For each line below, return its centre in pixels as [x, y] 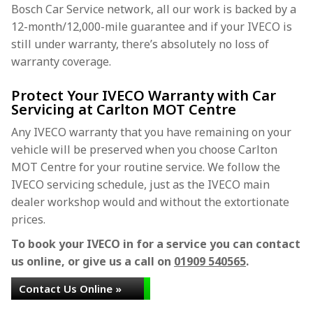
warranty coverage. [61, 61]
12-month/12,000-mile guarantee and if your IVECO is [152, 27]
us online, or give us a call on [93, 261]
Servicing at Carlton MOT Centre [124, 109]
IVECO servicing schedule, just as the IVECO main [140, 184]
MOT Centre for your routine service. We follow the [146, 167]
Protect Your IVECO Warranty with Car [144, 95]
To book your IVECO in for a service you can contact [156, 244]
